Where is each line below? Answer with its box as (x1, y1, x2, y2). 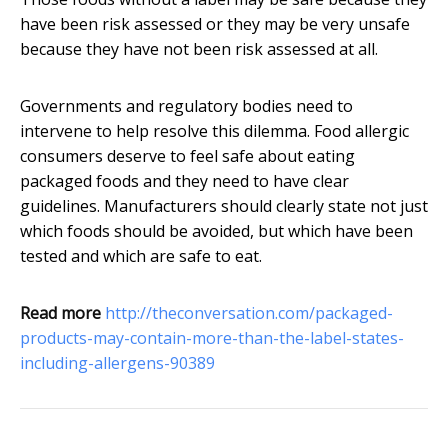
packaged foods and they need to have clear (20, 170, 349, 193)
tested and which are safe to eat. (20, 245, 262, 268)
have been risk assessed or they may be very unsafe (20, 13, 410, 36)
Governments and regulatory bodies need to (20, 95, 353, 118)
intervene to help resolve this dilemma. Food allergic (20, 120, 409, 143)
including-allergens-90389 (20, 352, 215, 375)
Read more (20, 302, 101, 325)
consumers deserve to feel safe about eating (20, 145, 355, 168)
